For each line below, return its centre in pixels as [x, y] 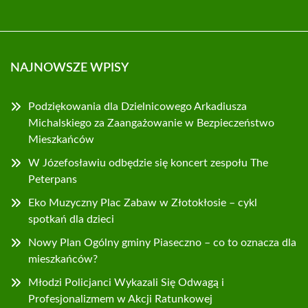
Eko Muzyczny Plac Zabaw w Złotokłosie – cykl [143, 203]
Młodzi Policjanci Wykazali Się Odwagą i [126, 283]
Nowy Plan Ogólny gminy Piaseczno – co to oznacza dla [162, 243]
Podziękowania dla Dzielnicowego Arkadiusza [137, 107]
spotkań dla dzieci [71, 219]
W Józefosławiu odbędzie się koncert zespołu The [148, 163]
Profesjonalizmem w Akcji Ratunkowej [120, 299]
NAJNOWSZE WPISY [69, 68]
